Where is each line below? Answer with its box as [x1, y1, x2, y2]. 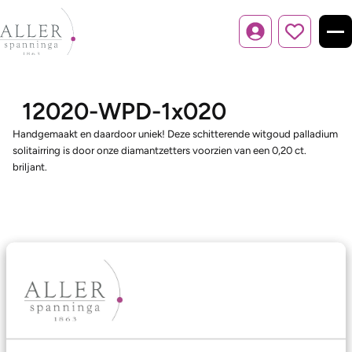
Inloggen [254, 32, 295, 45]
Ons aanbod [13, 282, 87, 299]
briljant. [13, 160, 47, 173]
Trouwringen [13, 317, 82, 332]
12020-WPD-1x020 [22, 97, 226, 126]
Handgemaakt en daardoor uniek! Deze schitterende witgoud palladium [13, 127, 338, 140]
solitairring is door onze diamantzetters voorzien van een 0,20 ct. [13, 144, 306, 156]
